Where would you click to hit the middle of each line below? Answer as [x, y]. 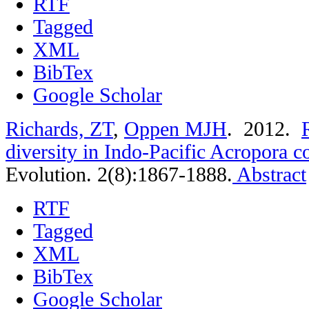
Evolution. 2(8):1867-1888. [119, 174]
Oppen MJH [176, 129]
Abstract [269, 174]
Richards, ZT [59, 129]
